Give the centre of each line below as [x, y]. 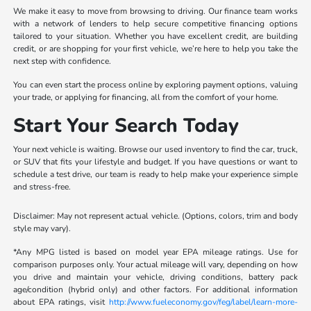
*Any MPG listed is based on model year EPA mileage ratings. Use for [155, 252]
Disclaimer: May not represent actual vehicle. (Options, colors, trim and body [155, 216]
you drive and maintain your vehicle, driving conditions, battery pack [155, 277]
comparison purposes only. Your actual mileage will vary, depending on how [155, 265]
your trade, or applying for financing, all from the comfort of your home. [146, 98]
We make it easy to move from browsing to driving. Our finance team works [155, 11]
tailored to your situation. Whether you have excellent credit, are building [155, 36]
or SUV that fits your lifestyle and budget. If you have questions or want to [155, 162]
